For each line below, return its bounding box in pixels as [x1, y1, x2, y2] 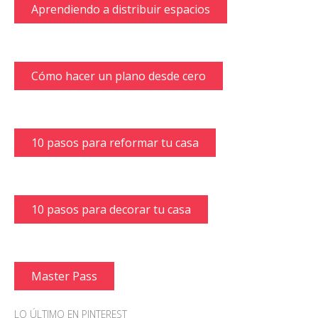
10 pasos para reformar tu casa [31, 135, 199, 151]
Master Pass [31, 268, 97, 285]
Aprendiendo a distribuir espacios [31, 1, 210, 18]
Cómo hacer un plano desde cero [31, 68, 206, 84]
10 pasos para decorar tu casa [31, 202, 191, 218]
